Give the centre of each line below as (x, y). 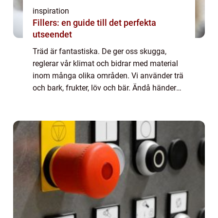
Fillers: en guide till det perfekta (94, 22)
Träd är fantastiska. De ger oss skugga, (100, 51)
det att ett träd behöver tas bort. (86, 100)
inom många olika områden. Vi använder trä (108, 75)
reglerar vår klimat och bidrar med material (105, 63)
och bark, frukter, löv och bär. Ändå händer (104, 88)
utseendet (52, 34)
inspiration (51, 11)
